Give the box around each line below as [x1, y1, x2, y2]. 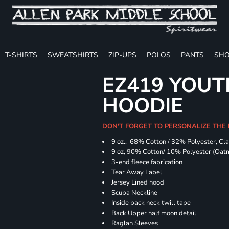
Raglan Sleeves [111, 219, 158, 228]
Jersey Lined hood [111, 178, 165, 187]
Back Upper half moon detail [111, 209, 197, 218]
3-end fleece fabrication [111, 157, 183, 167]
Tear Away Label [111, 168, 163, 177]
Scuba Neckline [111, 188, 158, 197]
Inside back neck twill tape [111, 198, 191, 208]
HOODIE [102, 92, 184, 120]
